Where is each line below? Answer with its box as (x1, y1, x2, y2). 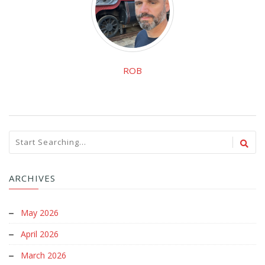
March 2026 (21, 249, 66, 261)
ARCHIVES (9, 172, 56, 184)
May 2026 (21, 206, 59, 218)
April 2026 (21, 228, 59, 240)
